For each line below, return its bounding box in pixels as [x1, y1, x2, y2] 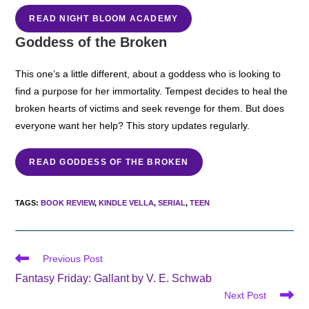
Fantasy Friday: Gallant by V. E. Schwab [15, 272, 212, 284]
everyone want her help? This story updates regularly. [15, 119, 250, 131]
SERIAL [158, 198, 186, 207]
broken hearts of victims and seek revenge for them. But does [15, 102, 285, 114]
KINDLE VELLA [99, 198, 154, 207]
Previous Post [43, 252, 103, 264]
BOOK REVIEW [41, 198, 95, 207]
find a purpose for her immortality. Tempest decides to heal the [15, 85, 288, 97]
